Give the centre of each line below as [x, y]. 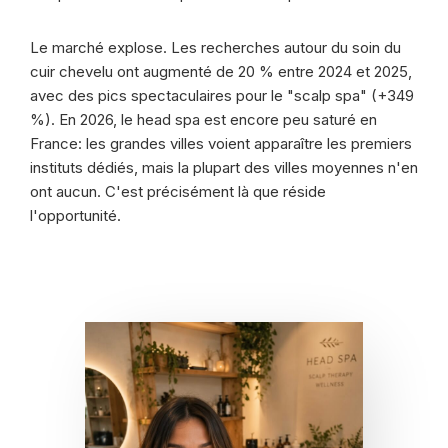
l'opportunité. [75, 215]
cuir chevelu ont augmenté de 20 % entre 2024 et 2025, [221, 71]
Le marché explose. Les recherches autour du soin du [215, 47]
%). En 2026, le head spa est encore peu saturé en [203, 119]
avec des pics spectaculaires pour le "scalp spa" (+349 [222, 95]
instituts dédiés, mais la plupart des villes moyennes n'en [224, 167]
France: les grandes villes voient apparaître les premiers [221, 143]
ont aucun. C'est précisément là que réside [178, 191]
